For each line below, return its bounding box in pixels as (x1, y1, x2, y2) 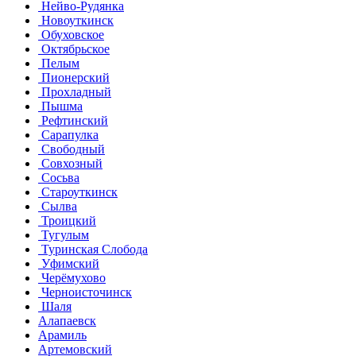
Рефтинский (38, 113, 108, 127)
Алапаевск (38, 313, 96, 327)
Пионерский (38, 70, 110, 84)
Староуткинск (38, 184, 118, 199)
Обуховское (38, 27, 104, 41)
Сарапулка (38, 127, 99, 141)
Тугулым (38, 227, 89, 242)
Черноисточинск (38, 284, 132, 299)
